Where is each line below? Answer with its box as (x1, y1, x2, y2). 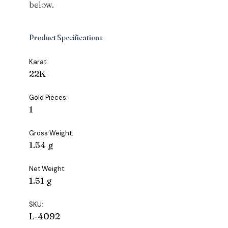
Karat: (29, 58, 48, 67)
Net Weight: (29, 164, 66, 174)
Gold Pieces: (29, 93, 68, 102)
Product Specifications (29, 33, 103, 43)
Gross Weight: (29, 129, 74, 138)
